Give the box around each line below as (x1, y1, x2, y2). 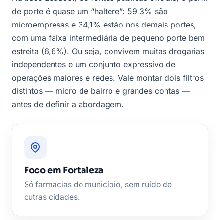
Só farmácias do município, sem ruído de (24, 180, 172, 190)
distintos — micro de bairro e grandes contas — (12, 86, 190, 96)
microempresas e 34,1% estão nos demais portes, (12, 20, 196, 30)
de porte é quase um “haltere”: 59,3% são (12, 6, 168, 17)
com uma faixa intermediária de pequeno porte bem (12, 33, 205, 43)
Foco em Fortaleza (24, 165, 104, 176)
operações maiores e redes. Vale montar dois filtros (12, 73, 204, 83)
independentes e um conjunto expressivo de (12, 59, 175, 70)
